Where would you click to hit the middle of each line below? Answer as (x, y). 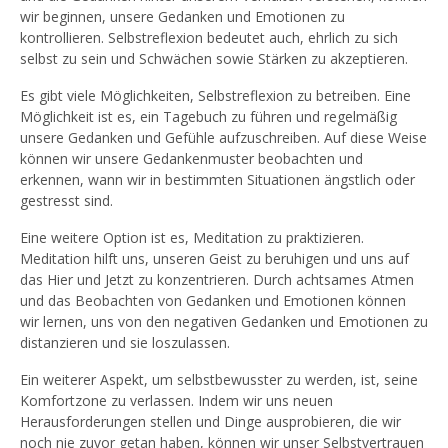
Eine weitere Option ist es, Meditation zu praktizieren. (192, 237)
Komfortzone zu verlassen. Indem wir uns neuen (176, 400)
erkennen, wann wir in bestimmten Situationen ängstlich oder (217, 179)
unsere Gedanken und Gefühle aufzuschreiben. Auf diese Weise (223, 137)
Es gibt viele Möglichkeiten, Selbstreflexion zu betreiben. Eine (215, 95)
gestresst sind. (66, 200)
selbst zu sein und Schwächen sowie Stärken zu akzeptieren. (214, 58)
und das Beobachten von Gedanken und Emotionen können (213, 300)
